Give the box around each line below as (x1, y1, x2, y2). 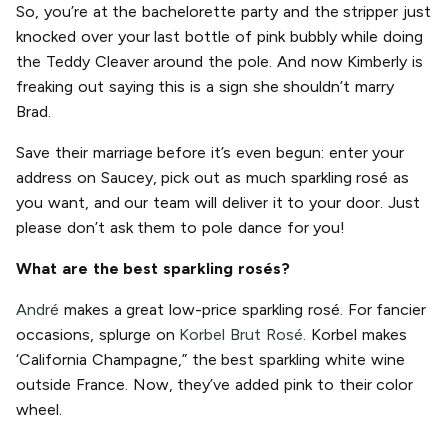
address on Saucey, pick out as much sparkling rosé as (16, 168, 410, 188)
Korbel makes (306, 325, 407, 345)
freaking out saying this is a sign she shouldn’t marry (16, 77, 395, 97)
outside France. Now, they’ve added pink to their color (16, 375, 414, 395)
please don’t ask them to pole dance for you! (16, 218, 346, 238)
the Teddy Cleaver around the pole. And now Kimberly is (16, 52, 424, 72)
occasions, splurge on (16, 325, 180, 345)
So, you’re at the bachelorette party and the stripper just (16, 2, 432, 22)
